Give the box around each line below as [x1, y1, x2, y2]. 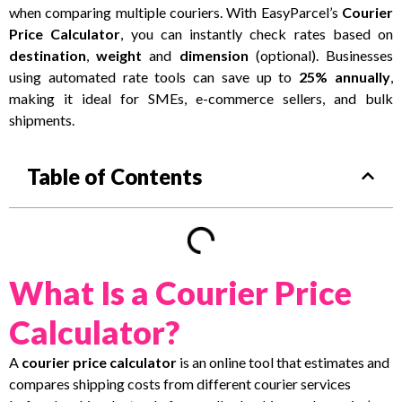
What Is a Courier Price [9, 273, 352, 313]
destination [9, 46, 86, 64]
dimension [179, 46, 249, 64]
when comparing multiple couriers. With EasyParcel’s [9, 3, 342, 21]
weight [96, 46, 143, 64]
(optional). [248, 46, 327, 64]
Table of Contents [27, 162, 202, 189]
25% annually [299, 67, 391, 85]
